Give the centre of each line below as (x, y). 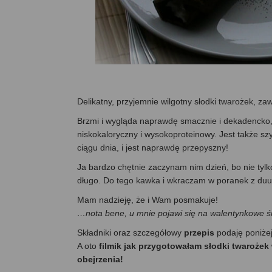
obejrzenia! (100, 259)
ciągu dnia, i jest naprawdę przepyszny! (153, 147)
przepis (200, 232)
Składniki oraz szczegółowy (131, 232)
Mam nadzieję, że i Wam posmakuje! (148, 199)
